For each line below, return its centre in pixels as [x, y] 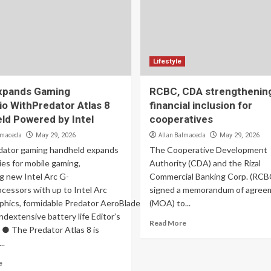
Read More [168, 223]
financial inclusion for [201, 105]
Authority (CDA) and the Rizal [205, 163]
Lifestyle [167, 61]
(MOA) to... [170, 203]
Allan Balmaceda [182, 135]
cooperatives [181, 119]
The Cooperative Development [208, 150]
